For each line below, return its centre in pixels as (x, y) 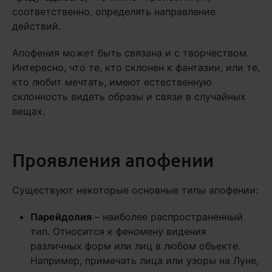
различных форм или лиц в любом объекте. (135, 246)
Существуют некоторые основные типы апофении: (135, 190)
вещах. (29, 111)
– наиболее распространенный (167, 217)
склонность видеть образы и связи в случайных (129, 97)
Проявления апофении (113, 160)
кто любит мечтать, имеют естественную (112, 82)
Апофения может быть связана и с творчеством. (131, 53)
